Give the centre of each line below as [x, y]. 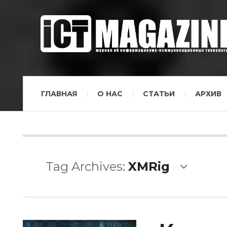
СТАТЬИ [159, 94]
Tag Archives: [87, 166]
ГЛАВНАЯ [59, 94]
